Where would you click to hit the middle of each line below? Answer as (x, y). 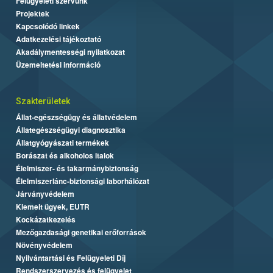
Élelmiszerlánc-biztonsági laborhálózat (83, 181)
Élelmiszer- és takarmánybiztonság (77, 168)
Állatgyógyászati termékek (62, 142)
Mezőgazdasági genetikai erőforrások (81, 232)
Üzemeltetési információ (58, 64)
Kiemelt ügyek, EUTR (53, 206)
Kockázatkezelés (46, 219)
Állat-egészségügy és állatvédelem (76, 117)
